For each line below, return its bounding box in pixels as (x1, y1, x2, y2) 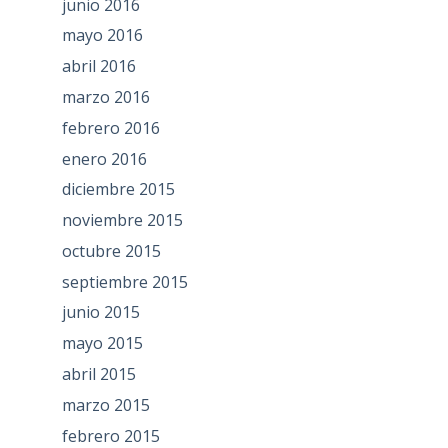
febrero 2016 (61, 116, 160, 139)
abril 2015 (61, 363, 136, 386)
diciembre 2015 (61, 178, 175, 201)
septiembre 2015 (61, 270, 188, 293)
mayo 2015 (61, 332, 143, 355)
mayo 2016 (61, 24, 143, 47)
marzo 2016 (61, 85, 150, 108)
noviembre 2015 (61, 209, 183, 232)
